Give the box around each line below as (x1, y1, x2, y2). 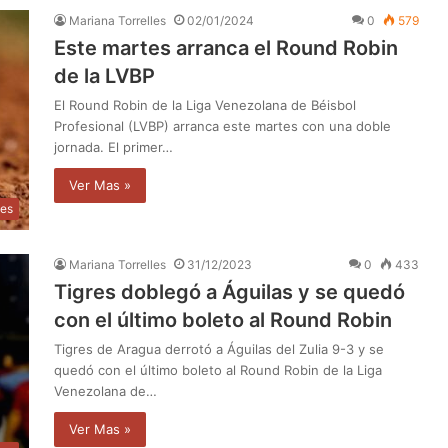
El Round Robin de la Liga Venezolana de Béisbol (54, 96, 356, 113)
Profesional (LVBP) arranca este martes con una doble (54, 117, 391, 134)
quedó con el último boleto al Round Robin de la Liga (54, 361, 382, 378)
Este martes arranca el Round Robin (54, 35, 398, 60)
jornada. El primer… (54, 138, 173, 155)
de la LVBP (54, 63, 155, 88)
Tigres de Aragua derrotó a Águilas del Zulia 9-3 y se (54, 340, 384, 357)
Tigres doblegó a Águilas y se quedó (54, 279, 405, 304)
